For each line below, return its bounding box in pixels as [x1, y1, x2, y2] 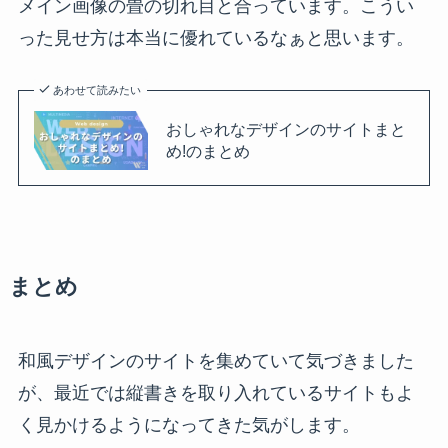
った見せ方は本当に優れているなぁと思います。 [17, 27, 414, 48]
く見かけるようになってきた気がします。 [17, 415, 360, 436]
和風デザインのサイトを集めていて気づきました [17, 351, 414, 372]
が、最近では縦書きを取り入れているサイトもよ [17, 383, 414, 404]
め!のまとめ [165, 142, 250, 161]
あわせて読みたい [53, 83, 142, 96]
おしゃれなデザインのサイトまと [165, 120, 406, 139]
